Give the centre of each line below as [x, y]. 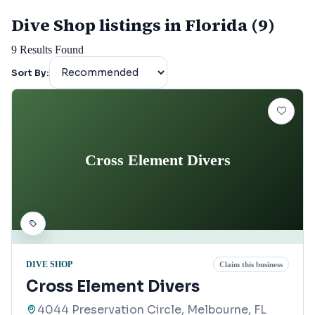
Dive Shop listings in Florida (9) [143, 25]
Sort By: [30, 73]
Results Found [50, 50]
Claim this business [251, 265]
